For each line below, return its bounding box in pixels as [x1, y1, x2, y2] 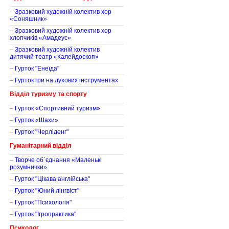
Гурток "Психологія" [15, 199, 72, 206]
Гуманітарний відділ [10, 142, 72, 149]
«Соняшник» [10, 15, 47, 22]
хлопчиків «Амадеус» [10, 34, 71, 41]
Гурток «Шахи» [15, 117, 58, 124]
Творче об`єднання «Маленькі [15, 156, 102, 164]
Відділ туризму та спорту [10, 90, 87, 98]
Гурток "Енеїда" [15, 65, 59, 72]
